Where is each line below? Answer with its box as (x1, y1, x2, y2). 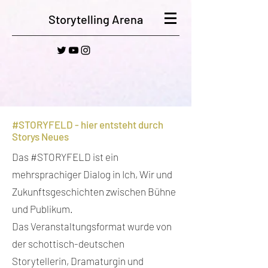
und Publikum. (12, 203, 73, 215)
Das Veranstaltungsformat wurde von (12, 220, 172, 232)
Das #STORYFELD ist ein (12, 151, 118, 163)
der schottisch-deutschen (12, 237, 124, 249)
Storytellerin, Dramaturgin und (12, 255, 144, 267)
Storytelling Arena (48, 12, 143, 26)
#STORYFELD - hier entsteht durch (12, 118, 163, 130)
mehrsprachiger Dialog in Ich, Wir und (12, 168, 172, 180)
